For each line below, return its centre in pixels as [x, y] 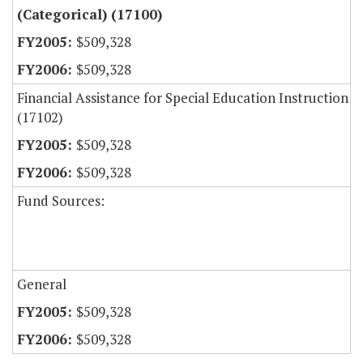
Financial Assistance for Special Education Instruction [183, 98]
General [42, 284]
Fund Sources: [61, 201]
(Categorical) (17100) [90, 15]
